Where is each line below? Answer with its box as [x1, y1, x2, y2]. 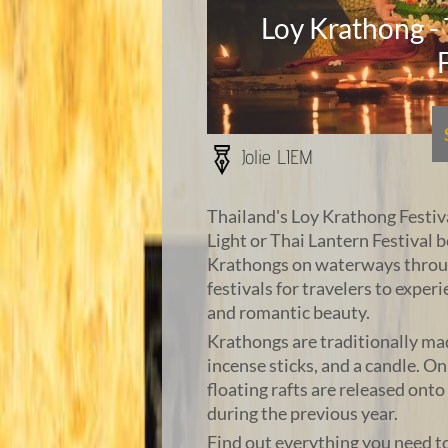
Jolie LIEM [242, 145, 313, 170]
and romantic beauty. [207, 301, 370, 324]
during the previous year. [207, 402, 398, 425]
